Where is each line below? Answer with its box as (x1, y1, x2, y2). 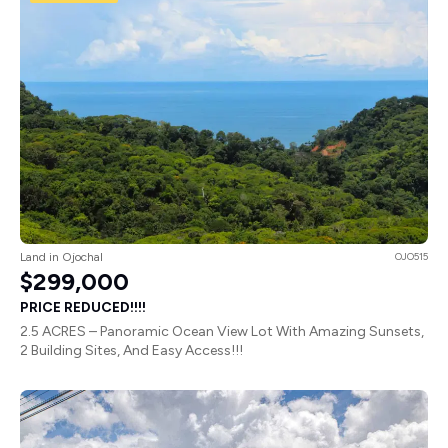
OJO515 (395, 250, 428, 264)
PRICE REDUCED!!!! (20, 299, 146, 317)
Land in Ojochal (20, 250, 103, 265)
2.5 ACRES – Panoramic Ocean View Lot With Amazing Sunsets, (20, 323, 424, 341)
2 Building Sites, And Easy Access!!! (20, 342, 243, 360)
